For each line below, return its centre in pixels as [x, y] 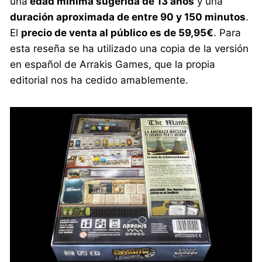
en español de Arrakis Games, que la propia [113, 64]
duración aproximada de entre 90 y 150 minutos [128, 17]
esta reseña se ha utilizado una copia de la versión [130, 48]
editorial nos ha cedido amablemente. [99, 80]
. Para [227, 32]
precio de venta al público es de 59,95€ [118, 32]
